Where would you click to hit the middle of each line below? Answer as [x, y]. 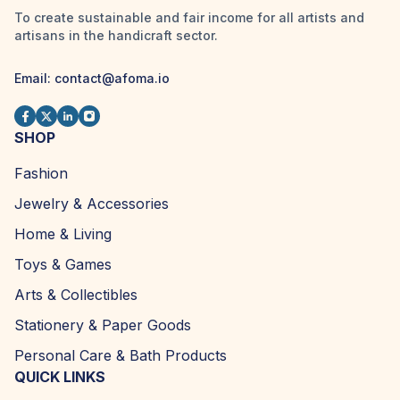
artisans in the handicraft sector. [116, 36]
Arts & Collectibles [76, 295]
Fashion [41, 174]
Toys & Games [63, 265]
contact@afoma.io [112, 79]
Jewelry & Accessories [92, 204]
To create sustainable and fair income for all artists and [189, 18]
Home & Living [63, 234]
